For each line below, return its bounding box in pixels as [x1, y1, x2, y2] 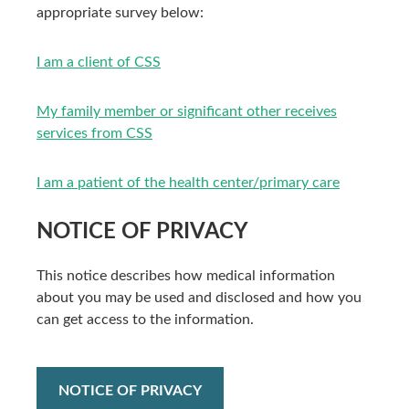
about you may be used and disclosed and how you [37, 290, 362, 305]
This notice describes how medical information [37, 268, 335, 283]
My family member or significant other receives [37, 104, 337, 119]
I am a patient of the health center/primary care [37, 175, 340, 190]
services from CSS [37, 126, 152, 141]
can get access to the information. [37, 312, 254, 327]
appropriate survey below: [37, 5, 204, 20]
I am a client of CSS [37, 55, 161, 69]
